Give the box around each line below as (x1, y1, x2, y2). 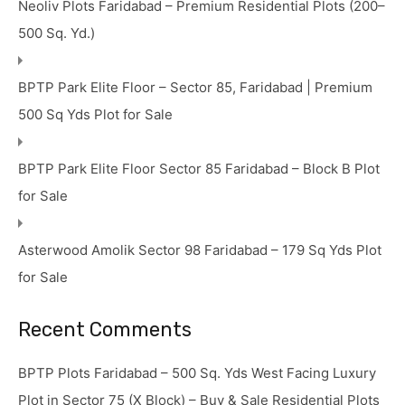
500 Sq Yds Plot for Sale (18, 105, 173, 123)
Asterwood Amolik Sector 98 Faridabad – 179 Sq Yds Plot (18, 240, 381, 259)
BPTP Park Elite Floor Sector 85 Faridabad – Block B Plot (18, 159, 380, 177)
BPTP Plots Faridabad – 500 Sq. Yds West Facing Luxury (18, 363, 376, 381)
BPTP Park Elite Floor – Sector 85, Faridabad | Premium (18, 78, 372, 96)
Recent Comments (18, 316, 192, 342)
